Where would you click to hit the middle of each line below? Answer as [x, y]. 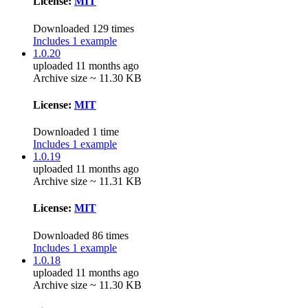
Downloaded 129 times [84, 28]
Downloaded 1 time [76, 132]
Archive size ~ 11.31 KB [87, 181]
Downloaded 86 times [81, 235]
